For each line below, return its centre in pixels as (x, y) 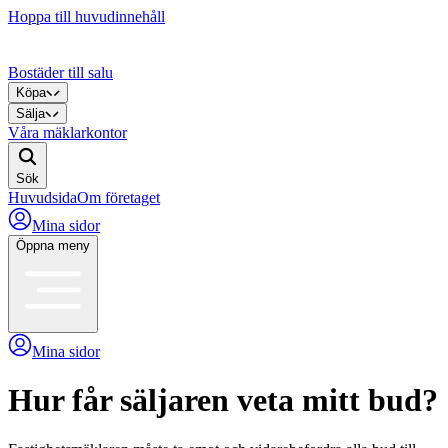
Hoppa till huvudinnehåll (86, 16)
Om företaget (118, 197)
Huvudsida (42, 197)
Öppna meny (53, 245)
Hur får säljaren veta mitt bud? (223, 400)
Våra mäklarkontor (67, 132)
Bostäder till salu (60, 72)
